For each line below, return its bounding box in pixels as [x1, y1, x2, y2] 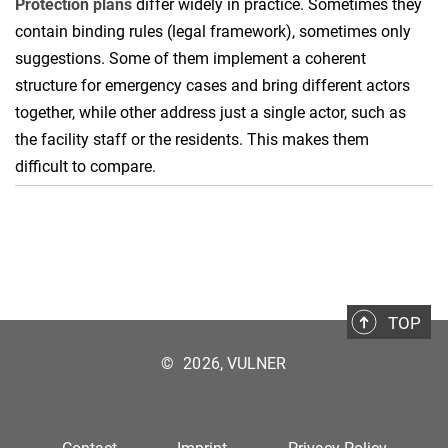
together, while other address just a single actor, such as [15, 103, 406, 123]
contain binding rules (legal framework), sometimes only [15, 22, 411, 42]
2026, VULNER [183, 354, 287, 374]
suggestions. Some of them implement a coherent [15, 49, 366, 69]
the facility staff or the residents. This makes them [15, 130, 369, 150]
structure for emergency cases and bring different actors [15, 76, 410, 96]
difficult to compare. [15, 157, 156, 177]
